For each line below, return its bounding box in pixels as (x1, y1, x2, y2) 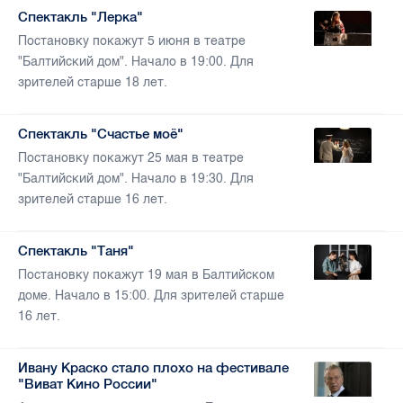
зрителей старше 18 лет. (18, 75, 167, 91)
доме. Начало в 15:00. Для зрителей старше (18, 288, 284, 304)
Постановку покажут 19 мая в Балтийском (18, 267, 274, 283)
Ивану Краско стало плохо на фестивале (18, 360, 289, 376)
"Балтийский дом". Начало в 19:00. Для (18, 54, 254, 70)
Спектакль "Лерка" (18, 9, 143, 25)
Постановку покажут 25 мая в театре (18, 150, 244, 166)
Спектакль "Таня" (18, 243, 134, 259)
